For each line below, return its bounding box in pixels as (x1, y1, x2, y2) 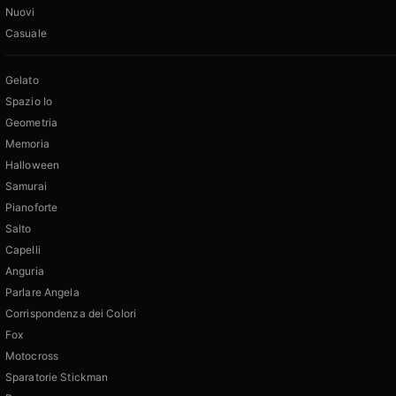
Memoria (5, 137, 49, 151)
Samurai (5, 179, 47, 194)
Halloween (5, 158, 60, 172)
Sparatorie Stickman (5, 370, 109, 385)
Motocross (5, 349, 59, 363)
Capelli (5, 243, 41, 257)
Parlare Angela (5, 286, 80, 300)
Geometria (5, 116, 58, 130)
